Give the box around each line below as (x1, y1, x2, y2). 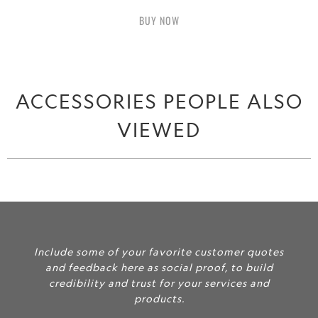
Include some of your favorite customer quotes (34, 246, 284, 258)
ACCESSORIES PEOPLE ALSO (15, 89, 303, 114)
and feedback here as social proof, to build (45, 261, 273, 274)
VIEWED (117, 118, 201, 142)
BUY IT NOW (133, 12, 185, 28)
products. (133, 292, 185, 305)
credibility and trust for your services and (48, 277, 270, 290)
